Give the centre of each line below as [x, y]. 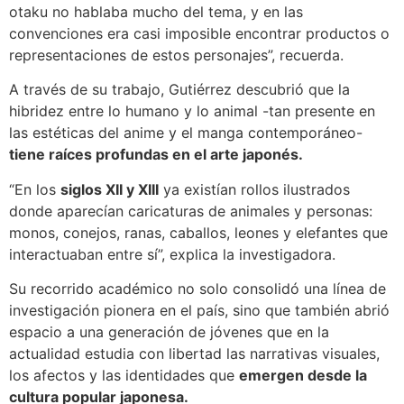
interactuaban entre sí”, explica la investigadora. [172, 254]
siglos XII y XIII [110, 189]
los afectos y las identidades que [124, 376]
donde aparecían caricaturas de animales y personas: [191, 211]
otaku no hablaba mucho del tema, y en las [156, 12]
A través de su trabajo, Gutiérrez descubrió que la [179, 90]
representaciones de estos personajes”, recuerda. [176, 55]
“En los [35, 189]
